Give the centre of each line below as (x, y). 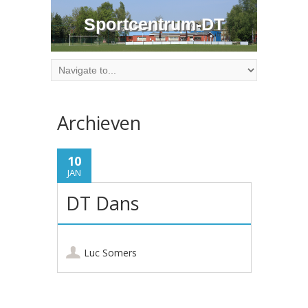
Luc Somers (111, 253)
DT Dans (103, 203)
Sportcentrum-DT (154, 24)
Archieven (99, 123)
